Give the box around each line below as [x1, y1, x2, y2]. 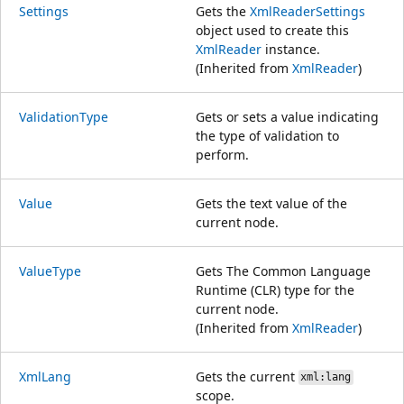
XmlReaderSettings [250, 2, 365, 20]
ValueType [19, 262, 81, 280]
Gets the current [196, 367, 298, 385]
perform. [196, 145, 249, 163]
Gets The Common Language [196, 262, 371, 280]
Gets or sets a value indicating [196, 107, 379, 125]
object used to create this [196, 21, 349, 39]
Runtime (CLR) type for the [196, 280, 354, 298]
